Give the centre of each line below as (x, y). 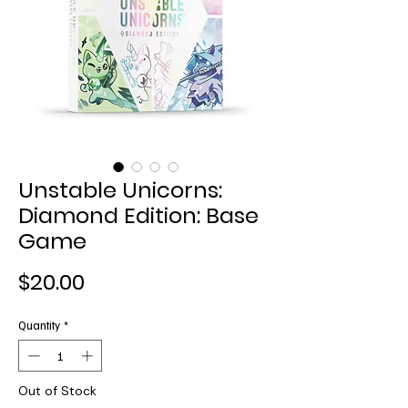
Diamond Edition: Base (138, 215)
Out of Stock (57, 391)
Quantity (39, 325)
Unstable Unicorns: (120, 189)
